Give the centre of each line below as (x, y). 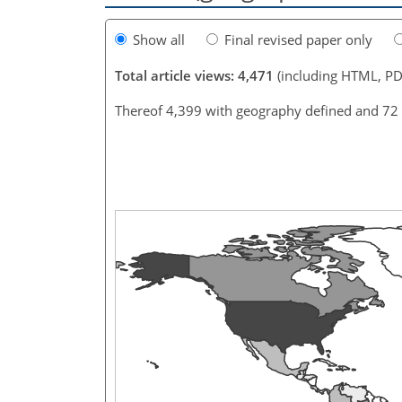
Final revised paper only (298, 39)
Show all (159, 39)
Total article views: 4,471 (194, 75)
